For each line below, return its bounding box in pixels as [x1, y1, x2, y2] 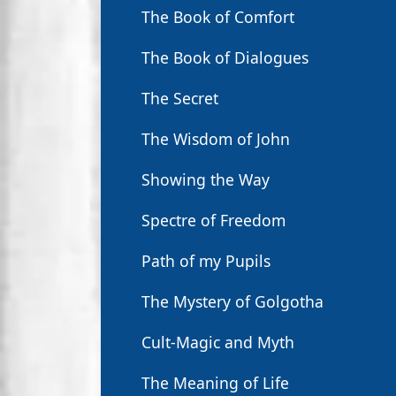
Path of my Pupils [141, 250, 270, 271]
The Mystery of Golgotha [141, 291, 324, 312]
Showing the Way [141, 169, 270, 190]
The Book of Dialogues [141, 47, 308, 68]
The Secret [141, 88, 218, 109]
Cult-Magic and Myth [141, 331, 294, 353]
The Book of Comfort [141, 6, 294, 27]
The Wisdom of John [141, 128, 290, 149]
